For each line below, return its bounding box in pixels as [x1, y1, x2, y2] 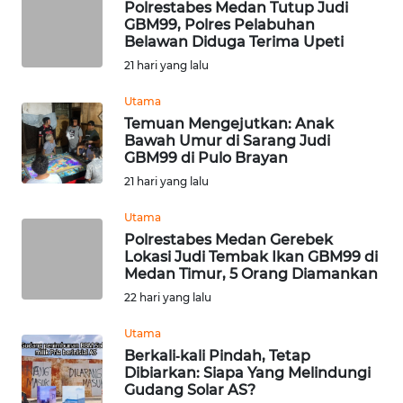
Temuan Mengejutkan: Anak [124, 115, 334, 132]
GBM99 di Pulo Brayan [124, 149, 288, 166]
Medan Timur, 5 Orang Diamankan [124, 265, 378, 282]
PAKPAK [36, 230, 79, 246]
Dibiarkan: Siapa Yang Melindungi [124, 364, 371, 381]
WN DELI [38, 59, 86, 76]
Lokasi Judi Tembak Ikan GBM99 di [124, 248, 378, 265]
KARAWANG [36, 297, 100, 313]
